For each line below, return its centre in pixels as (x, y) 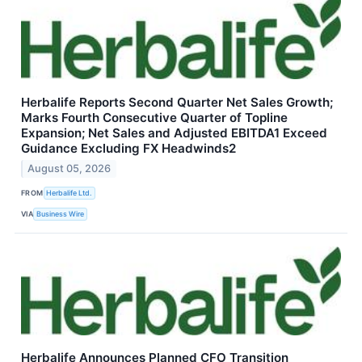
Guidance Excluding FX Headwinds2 (128, 148)
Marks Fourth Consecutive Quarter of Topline (154, 117)
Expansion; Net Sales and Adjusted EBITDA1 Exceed (174, 133)
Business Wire (61, 213)
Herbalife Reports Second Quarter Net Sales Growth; (177, 102)
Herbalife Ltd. (69, 192)
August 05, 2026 (69, 169)
